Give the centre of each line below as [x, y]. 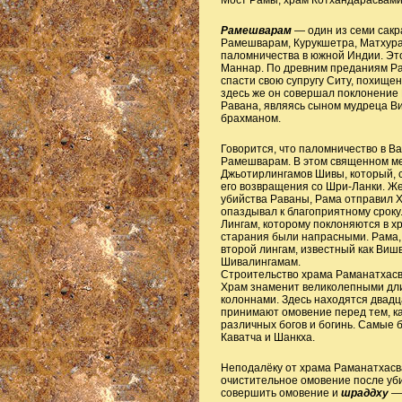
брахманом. [250, 118]
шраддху [366, 393]
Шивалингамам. [260, 262]
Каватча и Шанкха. [267, 337]
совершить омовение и [280, 393]
